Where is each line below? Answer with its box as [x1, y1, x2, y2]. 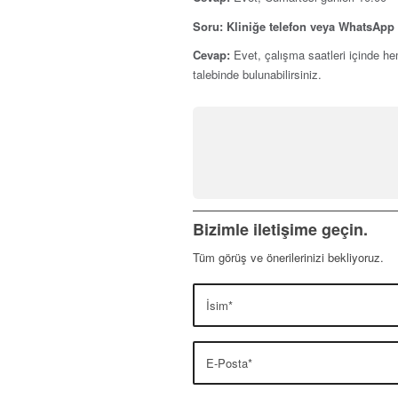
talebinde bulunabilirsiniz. [193, 65, 322, 83]
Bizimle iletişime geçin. [193, 217, 368, 241]
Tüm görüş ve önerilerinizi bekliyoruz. [193, 248, 384, 266]
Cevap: [193, 45, 230, 63]
